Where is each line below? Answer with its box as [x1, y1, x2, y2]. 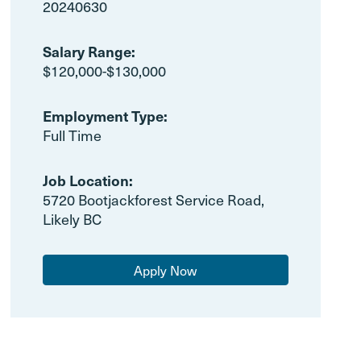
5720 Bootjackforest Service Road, [42, 189, 264, 210]
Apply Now [134, 260, 197, 280]
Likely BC [42, 208, 102, 230]
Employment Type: [42, 106, 168, 126]
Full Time [42, 124, 102, 146]
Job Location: [42, 170, 133, 190]
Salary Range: [42, 41, 135, 61]
